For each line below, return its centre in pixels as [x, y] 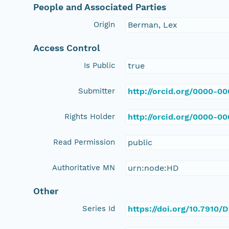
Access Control [67, 48]
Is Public [100, 65]
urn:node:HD [154, 168]
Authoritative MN [84, 167]
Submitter [97, 91]
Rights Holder [90, 116]
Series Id [99, 208]
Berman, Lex [153, 25]
